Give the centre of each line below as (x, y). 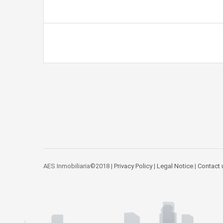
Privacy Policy (133, 166)
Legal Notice (175, 166)
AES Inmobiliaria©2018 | (79, 166)
